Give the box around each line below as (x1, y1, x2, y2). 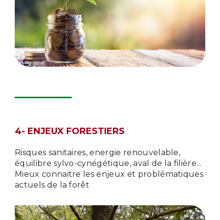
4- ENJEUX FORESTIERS (15, 126, 125, 137)
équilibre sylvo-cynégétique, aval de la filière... (15, 159, 202, 168)
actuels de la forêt (15, 180, 90, 190)
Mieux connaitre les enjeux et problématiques (15, 169, 204, 179)
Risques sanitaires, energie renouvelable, (15, 148, 181, 157)
